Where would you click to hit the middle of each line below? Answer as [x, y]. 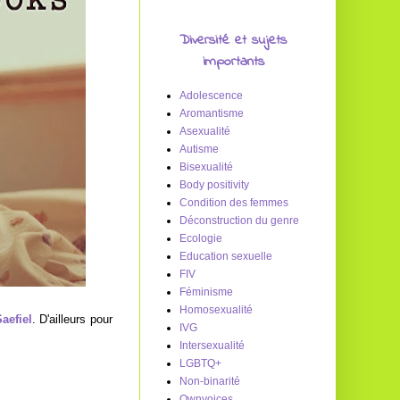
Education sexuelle [226, 256]
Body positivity [214, 185]
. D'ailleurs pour [72, 319]
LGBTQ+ [200, 363]
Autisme [199, 149]
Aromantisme [212, 113]
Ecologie [201, 238]
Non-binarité [210, 381]
